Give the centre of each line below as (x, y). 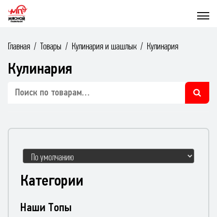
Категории (52, 180)
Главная (19, 46)
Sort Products (48, 154)
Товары (51, 46)
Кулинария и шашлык (104, 46)
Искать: (22, 87)
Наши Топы (46, 207)
